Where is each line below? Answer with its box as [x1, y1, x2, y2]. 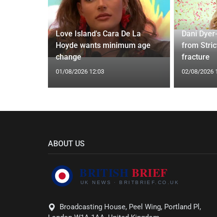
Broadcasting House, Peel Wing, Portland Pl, [60, 202, 201, 212]
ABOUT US [48, 139, 85, 148]
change [55, 52, 81, 62]
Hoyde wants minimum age [55, 40, 151, 50]
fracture [181, 52, 210, 62]
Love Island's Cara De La [55, 29, 141, 38]
